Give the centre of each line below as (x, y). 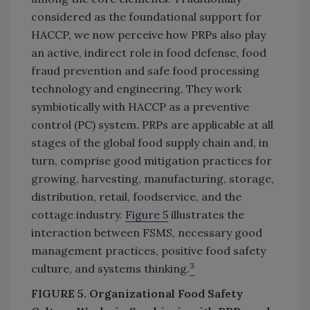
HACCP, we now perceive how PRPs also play (148, 35)
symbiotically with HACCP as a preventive (140, 107)
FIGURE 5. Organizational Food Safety (137, 294)
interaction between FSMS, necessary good (147, 233)
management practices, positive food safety (148, 251)
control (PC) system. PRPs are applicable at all (152, 125)
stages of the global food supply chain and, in (150, 143)
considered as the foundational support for (146, 17)
